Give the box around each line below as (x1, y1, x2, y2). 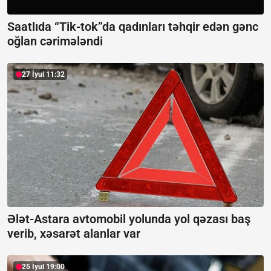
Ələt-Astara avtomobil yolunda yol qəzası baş (7, 212, 250, 227)
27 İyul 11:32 (22, 70, 65, 79)
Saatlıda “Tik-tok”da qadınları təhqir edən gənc (7, 19, 258, 34)
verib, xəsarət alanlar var (7, 226, 140, 241)
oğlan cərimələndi (7, 33, 103, 48)
